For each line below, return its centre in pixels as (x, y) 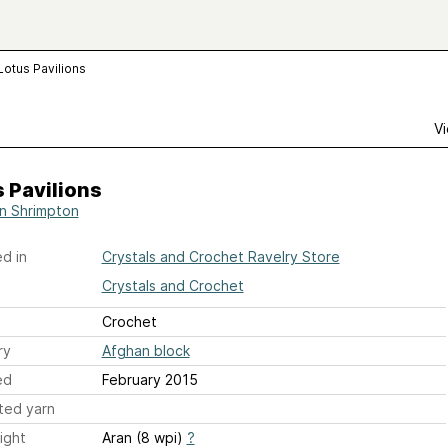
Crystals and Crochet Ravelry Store (220, 256)
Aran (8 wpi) (144, 437)
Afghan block (145, 350)
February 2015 (149, 379)
